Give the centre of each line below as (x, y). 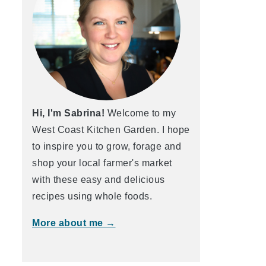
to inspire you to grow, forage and (107, 146)
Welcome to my (140, 113)
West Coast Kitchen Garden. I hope (111, 130)
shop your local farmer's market (102, 163)
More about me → (74, 223)
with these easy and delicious (99, 180)
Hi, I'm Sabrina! (68, 113)
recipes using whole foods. (92, 196)
